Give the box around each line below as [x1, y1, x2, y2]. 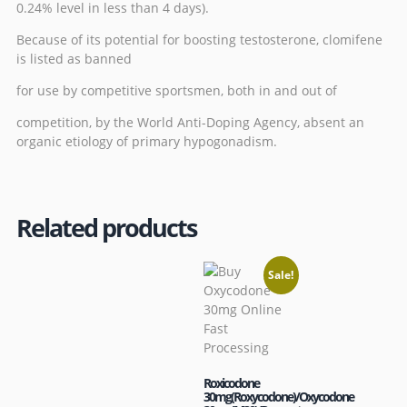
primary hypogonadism [132, 132, 273, 150]
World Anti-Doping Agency [137, 113, 297, 131]
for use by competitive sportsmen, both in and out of [16, 81, 337, 99]
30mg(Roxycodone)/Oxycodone [203, 387, 353, 405]
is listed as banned [16, 49, 132, 67]
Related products [16, 211, 196, 245]
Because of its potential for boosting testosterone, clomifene [16, 30, 382, 48]
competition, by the [16, 113, 137, 131]
